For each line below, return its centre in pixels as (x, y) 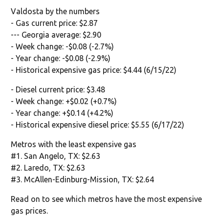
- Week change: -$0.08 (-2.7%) (63, 46)
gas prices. (30, 210)
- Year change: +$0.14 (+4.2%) (62, 113)
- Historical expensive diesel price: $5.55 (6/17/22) (98, 124)
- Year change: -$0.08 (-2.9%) (61, 58)
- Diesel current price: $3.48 (58, 89)
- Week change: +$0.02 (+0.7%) (64, 101)
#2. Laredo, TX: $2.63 (48, 167)
